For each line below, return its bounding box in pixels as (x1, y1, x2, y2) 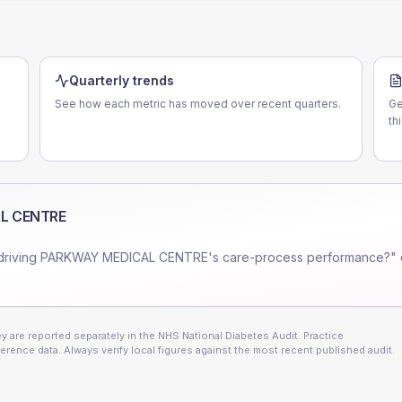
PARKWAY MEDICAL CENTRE (40, 249, 208, 265)
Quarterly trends (69, 73, 174, 88)
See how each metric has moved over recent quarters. (55, 97, 341, 110)
